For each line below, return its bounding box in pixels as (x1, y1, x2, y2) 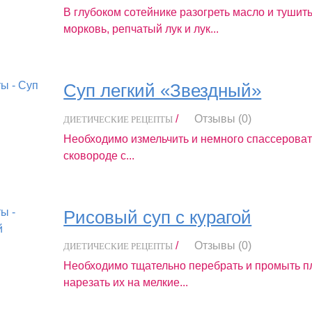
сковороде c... (63, 149, 135, 162)
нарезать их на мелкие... (63, 276, 189, 288)
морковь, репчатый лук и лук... (63, 22, 219, 35)
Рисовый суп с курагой (63, 207, 252, 227)
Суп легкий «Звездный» (63, 80, 262, 100)
